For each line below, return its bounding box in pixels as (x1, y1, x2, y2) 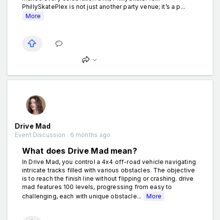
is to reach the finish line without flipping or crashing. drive (22, 174, 194, 182)
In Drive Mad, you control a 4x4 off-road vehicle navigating (22, 158, 196, 165)
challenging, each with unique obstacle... (22, 192, 143, 200)
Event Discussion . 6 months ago (15, 131, 111, 138)
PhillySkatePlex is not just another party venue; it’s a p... (22, 2, 185, 10)
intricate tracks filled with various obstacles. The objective (22, 166, 195, 174)
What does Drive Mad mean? (22, 145, 137, 156)
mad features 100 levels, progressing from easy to (22, 183, 172, 191)
